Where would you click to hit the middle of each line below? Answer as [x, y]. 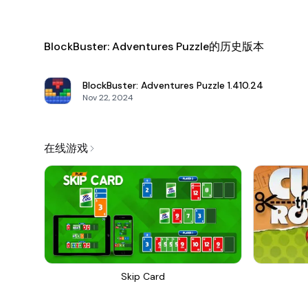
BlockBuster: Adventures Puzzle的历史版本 [154, 46]
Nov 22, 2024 [108, 98]
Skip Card [143, 276]
